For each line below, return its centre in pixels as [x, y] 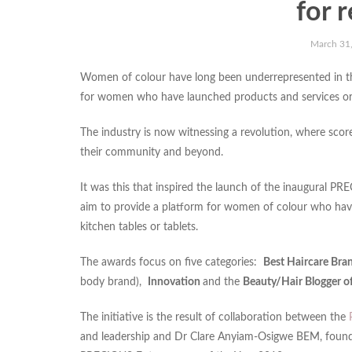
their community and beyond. [152, 153]
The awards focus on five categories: [172, 263]
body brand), [114, 282]
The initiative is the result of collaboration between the [214, 318]
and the [223, 282]
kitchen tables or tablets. [139, 227]
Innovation [175, 282]
